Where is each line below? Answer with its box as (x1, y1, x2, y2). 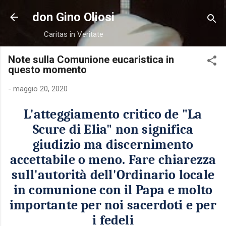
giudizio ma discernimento (32, 137, 194, 152)
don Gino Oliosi (32, 10, 115, 24)
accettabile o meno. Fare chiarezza (10, 152, 216, 167)
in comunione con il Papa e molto (13, 183, 213, 198)
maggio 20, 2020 (13, 84, 68, 93)
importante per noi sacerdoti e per (10, 198, 216, 213)
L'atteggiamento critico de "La (24, 107, 202, 122)
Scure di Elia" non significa (32, 122, 194, 137)
